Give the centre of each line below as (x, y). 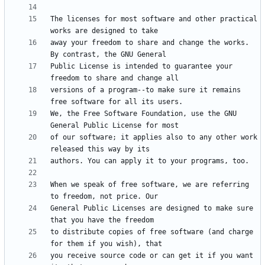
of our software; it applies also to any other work (154, 138)
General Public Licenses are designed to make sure (152, 209)
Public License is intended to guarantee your (141, 67)
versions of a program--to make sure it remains (146, 90)
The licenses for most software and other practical (154, 19)
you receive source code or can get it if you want (152, 256)
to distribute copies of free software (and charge (152, 232)
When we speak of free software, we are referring (150, 185)
